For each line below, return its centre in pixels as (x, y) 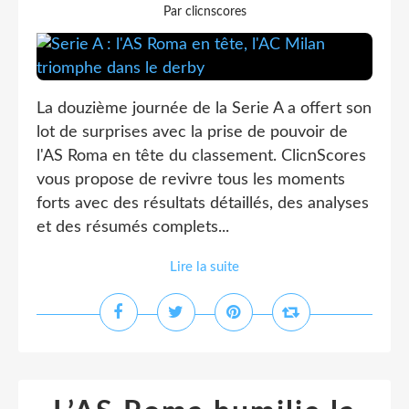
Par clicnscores (204, 12)
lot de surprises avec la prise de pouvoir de (192, 132)
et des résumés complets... (133, 227)
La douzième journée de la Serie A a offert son (204, 109)
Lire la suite (204, 267)
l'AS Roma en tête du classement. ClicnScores (201, 156)
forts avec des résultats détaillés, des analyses (203, 204)
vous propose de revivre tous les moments (191, 180)
